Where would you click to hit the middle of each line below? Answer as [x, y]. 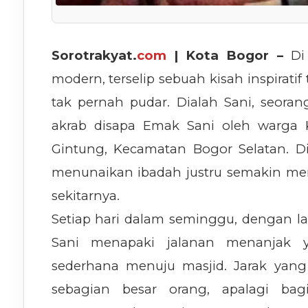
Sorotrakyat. [94, 56]
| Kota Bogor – [224, 56]
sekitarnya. [85, 196]
